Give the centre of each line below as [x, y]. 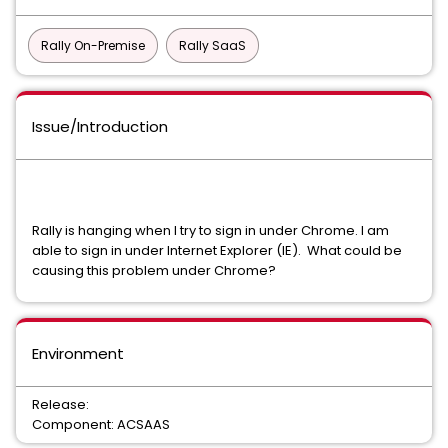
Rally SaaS [212, 45]
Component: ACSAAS [101, 424]
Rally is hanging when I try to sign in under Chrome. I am [210, 230]
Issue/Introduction [100, 126]
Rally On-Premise [93, 45]
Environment [78, 353]
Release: [60, 404]
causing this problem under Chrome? [158, 270]
